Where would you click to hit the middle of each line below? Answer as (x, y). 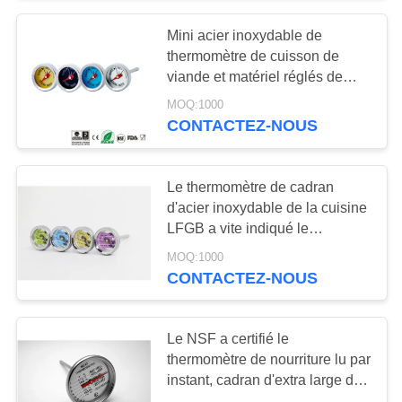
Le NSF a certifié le (228, 339)
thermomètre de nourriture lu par (269, 360)
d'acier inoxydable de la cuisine (267, 208)
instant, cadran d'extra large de (265, 380)
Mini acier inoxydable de (245, 35)
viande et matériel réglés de (255, 76)
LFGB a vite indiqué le (238, 229)
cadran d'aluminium (230, 97)
